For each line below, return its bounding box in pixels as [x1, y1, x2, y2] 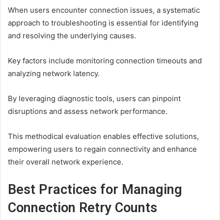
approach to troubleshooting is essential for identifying [8, 18, 198, 27]
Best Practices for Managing [8, 182, 182, 197]
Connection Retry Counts [8, 200, 157, 216]
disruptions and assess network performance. [8, 107, 167, 116]
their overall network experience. [8, 157, 123, 166]
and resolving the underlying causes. [8, 31, 136, 40]
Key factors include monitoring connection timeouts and [8, 56, 202, 65]
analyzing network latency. [8, 69, 100, 78]
